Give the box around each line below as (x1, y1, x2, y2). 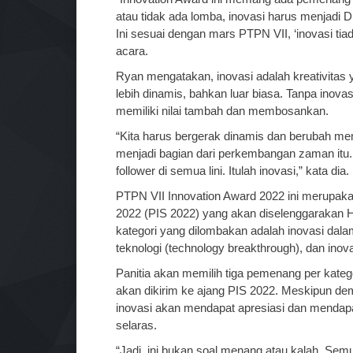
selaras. (116, 318, 157, 332)
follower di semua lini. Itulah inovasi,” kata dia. (116, 163, 349, 177)
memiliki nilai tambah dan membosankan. (116, 103, 329, 117)
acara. (116, 43, 148, 58)
